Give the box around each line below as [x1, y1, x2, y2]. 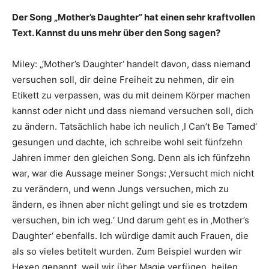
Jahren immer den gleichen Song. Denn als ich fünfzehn [12, 152, 250, 164]
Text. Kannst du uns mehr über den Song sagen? [12, 27, 220, 39]
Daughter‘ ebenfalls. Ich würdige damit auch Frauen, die [12, 230, 249, 242]
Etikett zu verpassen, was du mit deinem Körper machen [12, 89, 250, 101]
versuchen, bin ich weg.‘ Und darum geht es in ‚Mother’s [12, 214, 249, 226]
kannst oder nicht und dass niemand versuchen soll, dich [12, 105, 253, 117]
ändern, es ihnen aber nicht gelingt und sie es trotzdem [12, 199, 247, 211]
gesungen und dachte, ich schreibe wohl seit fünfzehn [12, 136, 243, 148]
